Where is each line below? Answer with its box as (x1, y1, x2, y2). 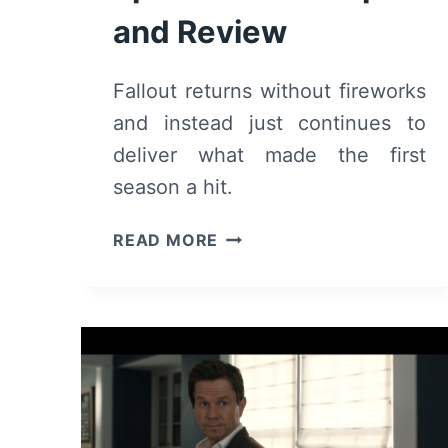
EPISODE (217, 298, 292, 319)
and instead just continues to (113, 110, 427, 135)
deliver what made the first (113, 142, 427, 167)
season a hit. (113, 174, 233, 199)
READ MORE (113, 229, 219, 250)
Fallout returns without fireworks (113, 78, 427, 103)
